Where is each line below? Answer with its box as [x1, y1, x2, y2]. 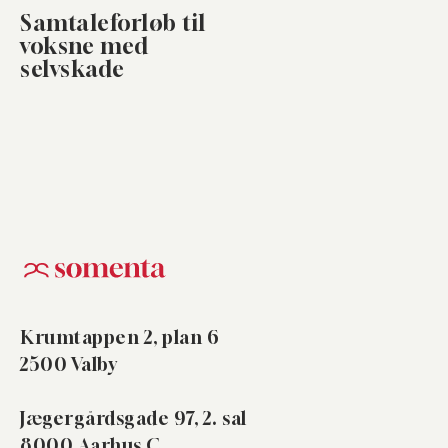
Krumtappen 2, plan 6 [20, 326, 219, 349]
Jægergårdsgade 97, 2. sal [20, 407, 247, 430]
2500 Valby [20, 353, 117, 376]
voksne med [20, 33, 148, 59]
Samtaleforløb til [20, 10, 206, 36]
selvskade [20, 56, 125, 82]
